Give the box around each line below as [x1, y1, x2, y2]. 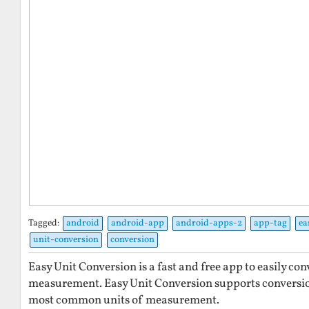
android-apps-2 [176, 216, 242, 230]
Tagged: [28, 216, 61, 230]
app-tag [254, 216, 287, 230]
